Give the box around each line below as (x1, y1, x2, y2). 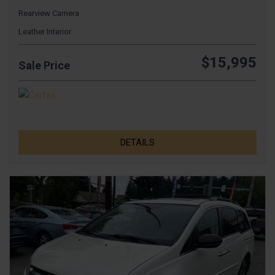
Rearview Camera (18, 9, 79, 18)
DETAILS (120, 137, 155, 149)
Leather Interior (18, 27, 71, 37)
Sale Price (18, 59, 70, 72)
